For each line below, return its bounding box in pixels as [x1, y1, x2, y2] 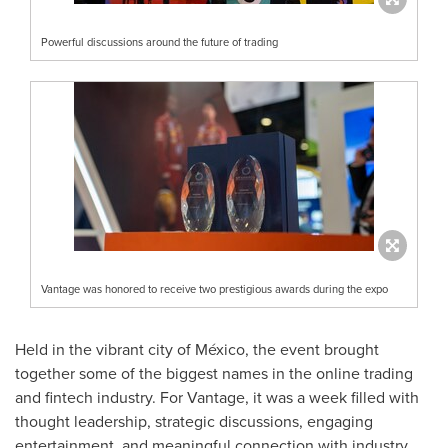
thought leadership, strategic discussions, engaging [15, 409, 373, 433]
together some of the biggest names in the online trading [15, 361, 413, 385]
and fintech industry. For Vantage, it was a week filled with [15, 385, 419, 409]
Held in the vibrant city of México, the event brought [15, 337, 379, 361]
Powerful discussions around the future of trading [41, 33, 278, 50]
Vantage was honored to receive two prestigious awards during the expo [41, 280, 388, 297]
